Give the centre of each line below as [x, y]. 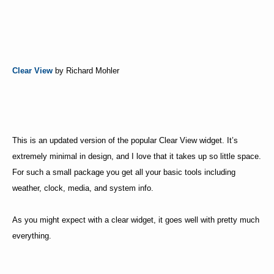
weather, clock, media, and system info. [83, 188]
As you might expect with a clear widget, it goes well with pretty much [136, 220]
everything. [32, 236]
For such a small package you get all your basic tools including [124, 172]
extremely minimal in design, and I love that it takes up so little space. [137, 157]
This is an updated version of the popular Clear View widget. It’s [125, 141]
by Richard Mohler [87, 71]
